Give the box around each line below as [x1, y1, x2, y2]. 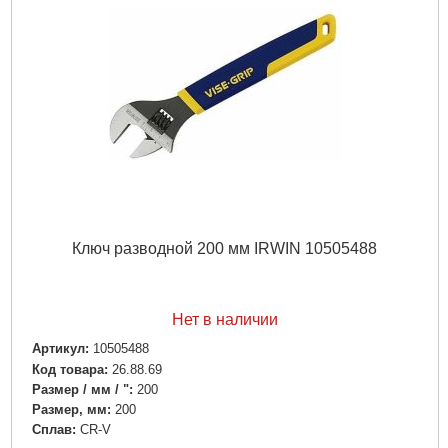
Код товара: [31, 361, 108, 377]
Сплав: [31, 421, 76, 437]
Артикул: [31, 341, 89, 357]
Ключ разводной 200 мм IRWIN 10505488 [72, 240, 377, 258]
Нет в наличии [171, 311, 278, 329]
